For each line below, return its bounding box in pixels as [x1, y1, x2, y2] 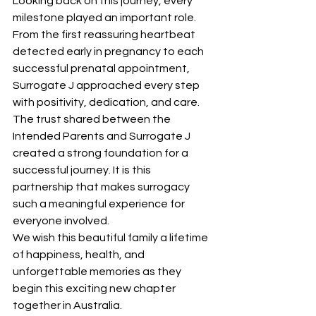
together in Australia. [13, 300, 122, 312]
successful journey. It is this [13, 164, 153, 176]
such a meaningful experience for [13, 198, 187, 210]
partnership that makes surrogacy [13, 181, 192, 193]
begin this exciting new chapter [13, 283, 178, 295]
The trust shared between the [13, 114, 173, 126]
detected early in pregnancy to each [13, 46, 206, 58]
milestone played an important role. [13, 12, 198, 24]
